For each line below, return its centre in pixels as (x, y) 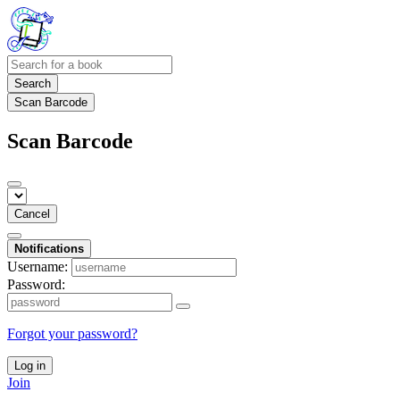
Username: (37, 266)
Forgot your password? (72, 333)
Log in (30, 365)
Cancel (32, 213)
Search (33, 83)
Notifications (49, 248)
